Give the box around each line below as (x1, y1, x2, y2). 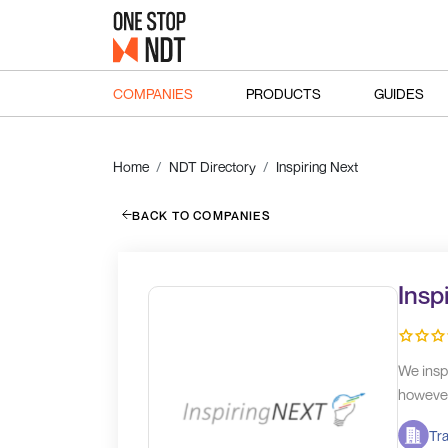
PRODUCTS (245, 84, 321, 102)
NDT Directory (168, 158, 256, 175)
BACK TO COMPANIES (131, 207, 271, 223)
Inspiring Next (275, 158, 358, 175)
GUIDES (373, 84, 424, 102)
